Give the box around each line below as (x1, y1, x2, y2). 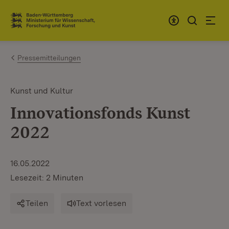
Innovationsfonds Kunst (10, 103, 190, 123)
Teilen (26, 198, 48, 208)
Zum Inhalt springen (26, 11, 109, 21)
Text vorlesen (76, 198, 126, 208)
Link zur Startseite (10, 19, 85, 30)
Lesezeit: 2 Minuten (10, 173, 83, 182)
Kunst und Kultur (10, 86, 73, 96)
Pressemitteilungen (17, 54, 81, 62)
